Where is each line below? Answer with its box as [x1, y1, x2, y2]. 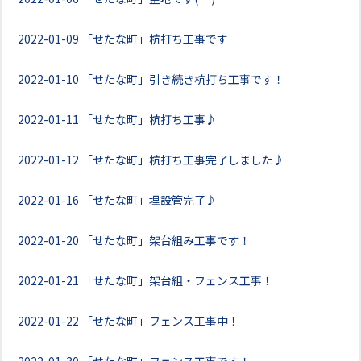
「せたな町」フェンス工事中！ [81, 313, 239, 329]
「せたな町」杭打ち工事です [81, 31, 228, 47]
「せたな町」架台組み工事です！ [81, 232, 251, 248]
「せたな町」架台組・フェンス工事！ [81, 272, 273, 288]
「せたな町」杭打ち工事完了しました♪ [81, 151, 284, 168]
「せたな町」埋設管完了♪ [81, 192, 217, 208]
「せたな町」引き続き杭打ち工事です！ [81, 71, 284, 87]
